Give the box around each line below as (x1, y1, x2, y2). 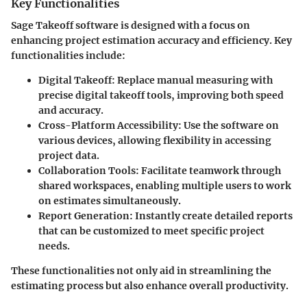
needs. (38, 240, 70, 253)
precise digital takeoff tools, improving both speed (38, 89, 284, 102)
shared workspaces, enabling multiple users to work (38, 180, 291, 193)
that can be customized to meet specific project (38, 225, 265, 238)
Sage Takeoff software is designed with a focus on (11, 19, 250, 32)
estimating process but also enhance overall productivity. (11, 280, 288, 293)
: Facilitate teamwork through (136, 164, 281, 177)
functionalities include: (11, 49, 125, 62)
